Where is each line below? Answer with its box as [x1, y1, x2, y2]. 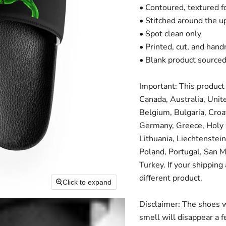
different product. [139, 173, 202, 184]
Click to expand [63, 178, 112, 187]
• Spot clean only [139, 28, 201, 39]
